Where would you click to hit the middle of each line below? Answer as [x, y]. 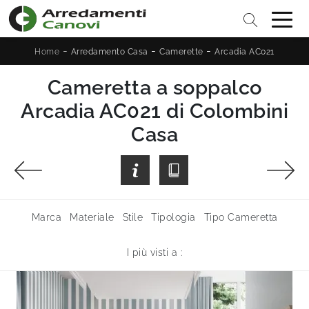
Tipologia [173, 218]
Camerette [181, 51]
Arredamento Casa [109, 51]
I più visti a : [154, 253]
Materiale [92, 218]
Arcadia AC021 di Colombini [154, 111]
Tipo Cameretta [241, 218]
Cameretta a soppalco [154, 87]
